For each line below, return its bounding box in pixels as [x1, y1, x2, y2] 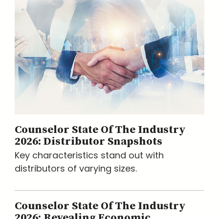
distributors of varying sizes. [15, 162, 137, 175]
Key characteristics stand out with [15, 149, 164, 162]
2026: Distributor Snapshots [15, 134, 162, 149]
